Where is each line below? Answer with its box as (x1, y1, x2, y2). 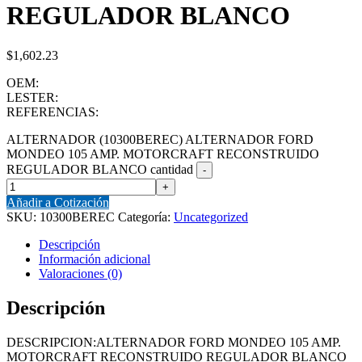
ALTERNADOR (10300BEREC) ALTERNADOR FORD (6, 132, 314, 146)
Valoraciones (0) (39, 266, 122, 280)
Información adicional (39, 251, 150, 266)
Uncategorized (174, 209, 248, 224)
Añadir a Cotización (6, 195, 109, 209)
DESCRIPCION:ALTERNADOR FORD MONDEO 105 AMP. (6, 335, 341, 349)
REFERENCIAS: (6, 104, 99, 119)
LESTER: (6, 90, 58, 104)
